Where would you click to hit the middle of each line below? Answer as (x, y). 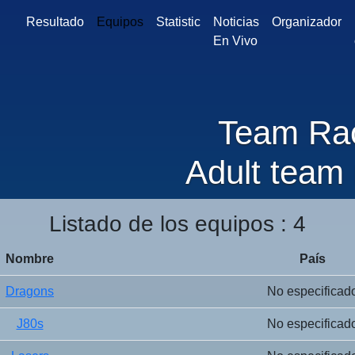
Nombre (30, 259)
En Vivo (235, 41)
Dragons (30, 291)
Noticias (236, 22)
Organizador (306, 22)
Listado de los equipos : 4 (177, 224)
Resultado (55, 22)
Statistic (178, 22)
